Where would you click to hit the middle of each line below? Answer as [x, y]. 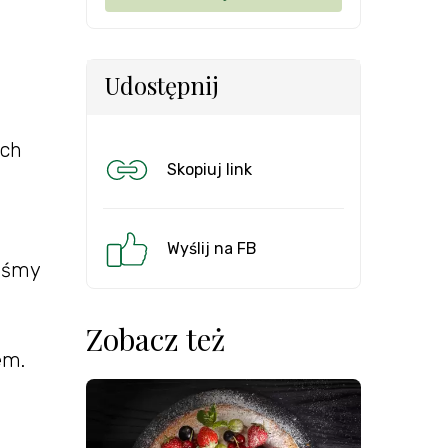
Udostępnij [161, 85]
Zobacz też [155, 339]
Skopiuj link [209, 169]
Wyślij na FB [212, 248]
